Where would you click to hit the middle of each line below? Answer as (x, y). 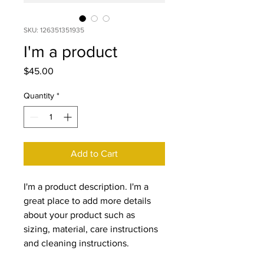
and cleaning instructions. (76, 243)
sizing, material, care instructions (92, 229)
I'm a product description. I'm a (87, 187)
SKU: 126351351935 (54, 30)
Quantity (39, 95)
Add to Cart (94, 154)
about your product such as (80, 215)
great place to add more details (88, 201)
